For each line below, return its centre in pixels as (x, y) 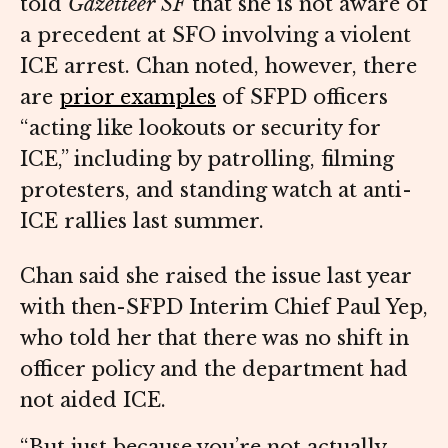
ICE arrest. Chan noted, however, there (218, 66)
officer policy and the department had (214, 369)
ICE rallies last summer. (145, 221)
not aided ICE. (93, 400)
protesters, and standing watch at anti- (216, 190)
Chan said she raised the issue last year (215, 276)
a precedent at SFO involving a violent (215, 35)
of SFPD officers (302, 97)
